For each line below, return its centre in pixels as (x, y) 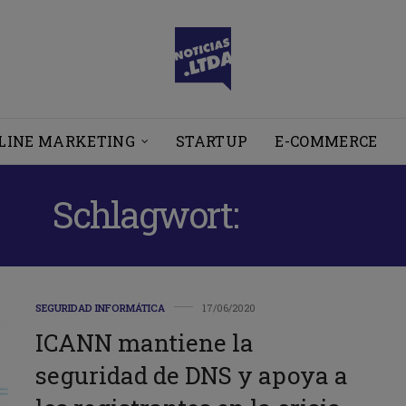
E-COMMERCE (326, 140)
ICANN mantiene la (145, 342)
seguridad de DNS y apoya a (192, 375)
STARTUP (212, 140)
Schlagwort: (148, 214)
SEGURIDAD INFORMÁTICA (100, 307)
